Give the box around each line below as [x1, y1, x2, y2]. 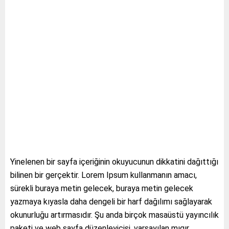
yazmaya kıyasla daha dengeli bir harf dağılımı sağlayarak [10, 197, 212, 207]
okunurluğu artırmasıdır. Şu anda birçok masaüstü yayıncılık [10, 210, 219, 220]
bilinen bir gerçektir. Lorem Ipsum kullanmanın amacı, [10, 170, 197, 180]
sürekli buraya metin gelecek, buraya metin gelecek [10, 184, 193, 193]
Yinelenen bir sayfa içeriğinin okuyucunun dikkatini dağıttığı [10, 157, 218, 167]
